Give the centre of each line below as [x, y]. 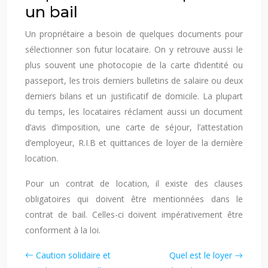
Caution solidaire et [73, 255]
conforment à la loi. [63, 230]
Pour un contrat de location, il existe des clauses [134, 183]
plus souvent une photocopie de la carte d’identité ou [134, 65]
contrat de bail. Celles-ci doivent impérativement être [134, 214]
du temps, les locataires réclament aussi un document [134, 112]
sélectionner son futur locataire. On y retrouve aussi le [134, 49]
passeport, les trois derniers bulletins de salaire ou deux [134, 80]
